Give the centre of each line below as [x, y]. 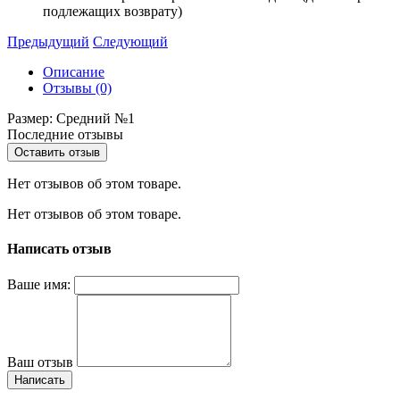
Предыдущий [48, 41]
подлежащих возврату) [112, 11]
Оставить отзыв [57, 152]
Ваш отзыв [40, 362]
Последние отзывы [65, 134]
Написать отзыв [59, 249]
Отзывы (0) [77, 87]
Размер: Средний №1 [71, 118]
